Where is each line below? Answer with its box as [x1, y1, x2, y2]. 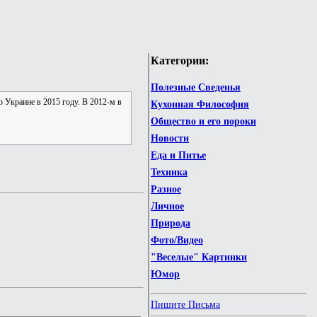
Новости [151, 133, 189, 144]
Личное [151, 201, 184, 212]
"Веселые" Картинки [151, 252, 247, 263]
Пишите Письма [151, 299, 220, 311]
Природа [151, 218, 190, 229]
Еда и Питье [151, 150, 206, 161]
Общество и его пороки [151, 116, 256, 127]
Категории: [151, 53, 209, 67]
